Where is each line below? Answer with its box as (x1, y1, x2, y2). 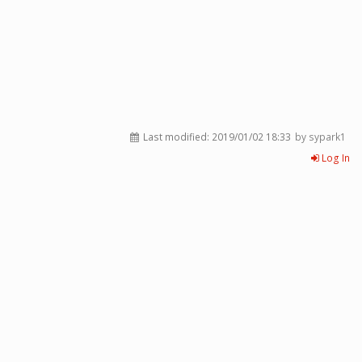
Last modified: (141, 130, 212, 144)
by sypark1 (295, 130, 346, 144)
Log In (319, 151, 350, 165)
